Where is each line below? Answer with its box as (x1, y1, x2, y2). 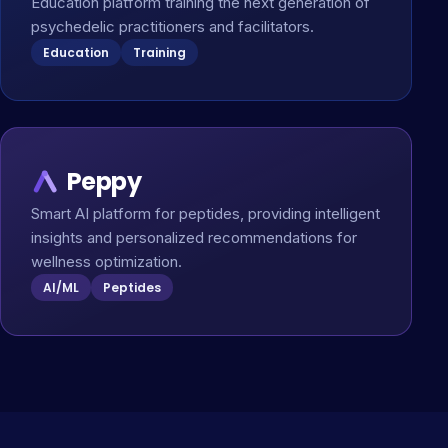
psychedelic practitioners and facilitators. (31, 17, 314, 36)
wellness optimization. (31, 252, 182, 271)
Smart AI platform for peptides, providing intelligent (31, 204, 380, 223)
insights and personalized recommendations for (31, 228, 357, 247)
